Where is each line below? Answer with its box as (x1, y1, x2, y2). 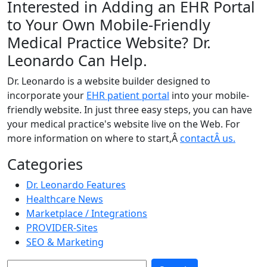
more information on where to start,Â (7, 132, 180, 145)
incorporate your (7, 89, 86, 102)
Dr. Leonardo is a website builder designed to (7, 74, 210, 88)
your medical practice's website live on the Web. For (7, 117, 240, 131)
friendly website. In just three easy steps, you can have (7, 103, 252, 116)
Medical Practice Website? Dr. (7, 32, 211, 52)
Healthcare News (26, 193, 103, 206)
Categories (7, 154, 83, 174)
